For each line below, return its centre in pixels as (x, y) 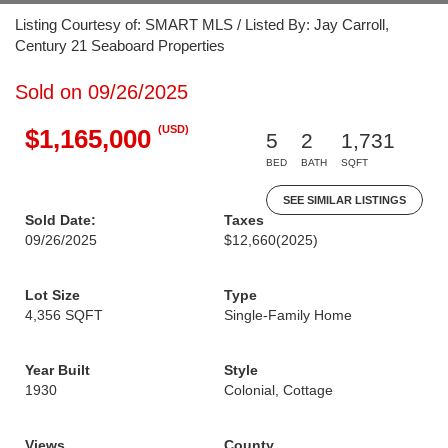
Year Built (57, 370)
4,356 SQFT (64, 315)
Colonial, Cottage (278, 390)
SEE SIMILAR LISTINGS (344, 200)
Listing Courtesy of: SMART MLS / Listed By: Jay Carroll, (202, 24)
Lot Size (52, 295)
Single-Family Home (288, 315)
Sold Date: (60, 220)
